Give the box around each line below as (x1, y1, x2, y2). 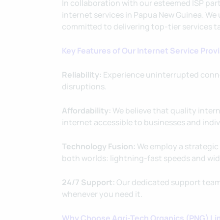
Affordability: (62, 105, 111, 116)
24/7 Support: (62, 177, 115, 188)
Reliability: (62, 69, 102, 80)
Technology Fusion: (62, 141, 136, 152)
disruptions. (62, 81, 107, 92)
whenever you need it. (62, 189, 142, 199)
